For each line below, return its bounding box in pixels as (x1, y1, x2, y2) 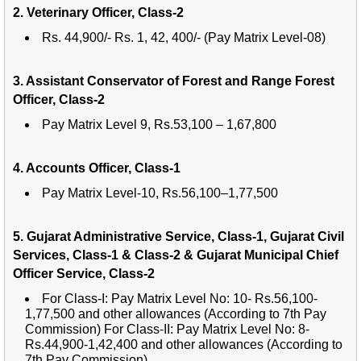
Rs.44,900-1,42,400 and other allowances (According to (25, 337, 342, 351)
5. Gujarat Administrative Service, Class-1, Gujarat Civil (13, 229, 344, 243)
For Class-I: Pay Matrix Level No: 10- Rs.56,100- (42, 291, 317, 305)
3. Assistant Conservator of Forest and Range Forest (13, 73, 334, 88)
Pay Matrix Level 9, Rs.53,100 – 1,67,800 (42, 117, 276, 131)
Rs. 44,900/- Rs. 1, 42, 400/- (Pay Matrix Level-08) (42, 30, 326, 44)
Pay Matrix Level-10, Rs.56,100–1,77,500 (42, 185, 278, 200)
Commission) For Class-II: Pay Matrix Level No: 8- (25, 322, 309, 336)
